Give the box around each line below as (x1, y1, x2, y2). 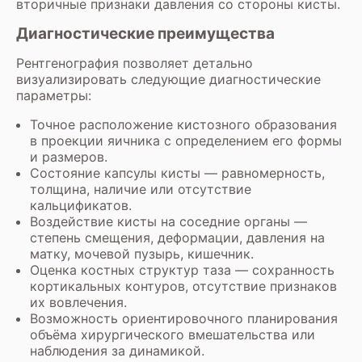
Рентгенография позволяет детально (16, 55, 253, 71)
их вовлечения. (30, 294, 127, 310)
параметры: (16, 87, 91, 103)
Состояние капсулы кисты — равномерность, (30, 165, 325, 181)
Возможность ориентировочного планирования (30, 310, 338, 326)
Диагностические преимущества (16, 24, 275, 43)
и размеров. (30, 149, 107, 165)
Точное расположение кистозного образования (30, 116, 337, 133)
